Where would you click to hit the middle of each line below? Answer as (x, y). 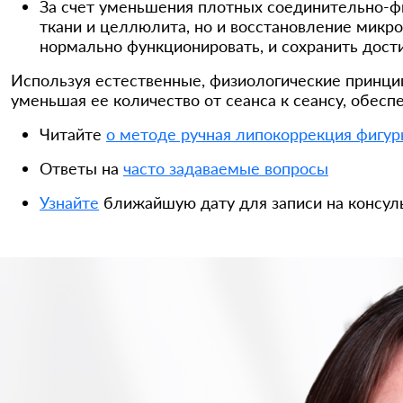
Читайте (73, 134)
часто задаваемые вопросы (226, 168)
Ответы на (81, 168)
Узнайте (69, 202)
